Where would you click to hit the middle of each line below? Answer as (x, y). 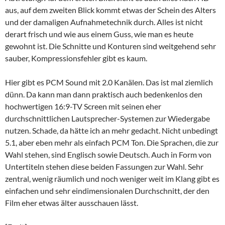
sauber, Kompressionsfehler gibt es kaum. (76, 58)
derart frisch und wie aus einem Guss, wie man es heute (99, 34)
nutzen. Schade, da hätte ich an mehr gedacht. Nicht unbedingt (111, 130)
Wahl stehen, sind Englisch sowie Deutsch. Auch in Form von (108, 154)
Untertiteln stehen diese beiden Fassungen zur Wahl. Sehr (104, 166)
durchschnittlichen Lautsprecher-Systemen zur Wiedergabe (107, 118)
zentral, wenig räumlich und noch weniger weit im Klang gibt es (112, 178)
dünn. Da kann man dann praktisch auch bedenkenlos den (104, 94)
